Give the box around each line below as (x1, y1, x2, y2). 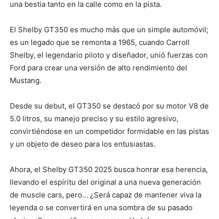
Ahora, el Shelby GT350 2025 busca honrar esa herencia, (10, 164, 208, 174)
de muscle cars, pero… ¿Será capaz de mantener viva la (10, 190, 201, 199)
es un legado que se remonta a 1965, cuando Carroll (10, 37, 190, 47)
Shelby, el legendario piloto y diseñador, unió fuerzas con (10, 50, 208, 60)
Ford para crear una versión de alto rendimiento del (10, 63, 187, 72)
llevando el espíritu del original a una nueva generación (10, 177, 201, 187)
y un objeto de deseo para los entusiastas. (10, 139, 155, 149)
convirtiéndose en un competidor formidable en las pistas (10, 126, 209, 136)
